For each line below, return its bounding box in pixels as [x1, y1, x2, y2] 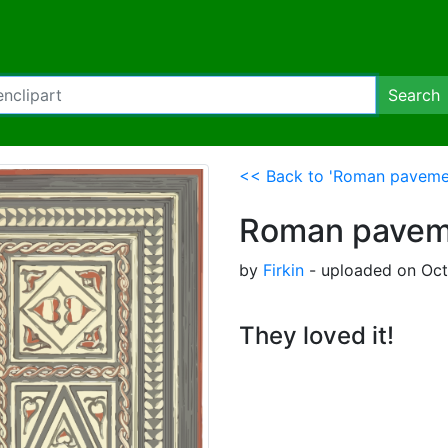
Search [388, 85, 440, 105]
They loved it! [239, 321, 394, 350]
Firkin [263, 260, 304, 280]
